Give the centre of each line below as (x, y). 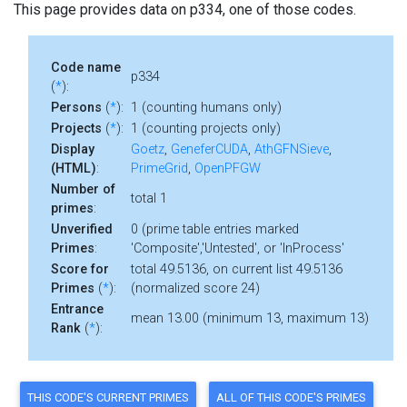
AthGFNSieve (292, 149)
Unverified (82, 229)
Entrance (77, 309)
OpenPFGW (228, 169)
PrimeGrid (159, 169)
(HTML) (74, 169)
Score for (80, 269)
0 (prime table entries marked (215, 229)
